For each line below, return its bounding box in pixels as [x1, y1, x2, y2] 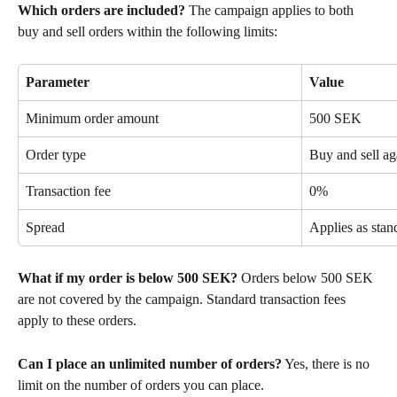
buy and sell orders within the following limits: [18, 24, 277, 40]
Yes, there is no [282, 355, 373, 371]
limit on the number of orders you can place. [18, 377, 264, 393]
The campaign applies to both [185, 3, 357, 19]
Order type [26, 147, 86, 163]
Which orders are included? [18, 3, 185, 19]
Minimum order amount [26, 111, 159, 127]
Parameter [26, 74, 90, 90]
